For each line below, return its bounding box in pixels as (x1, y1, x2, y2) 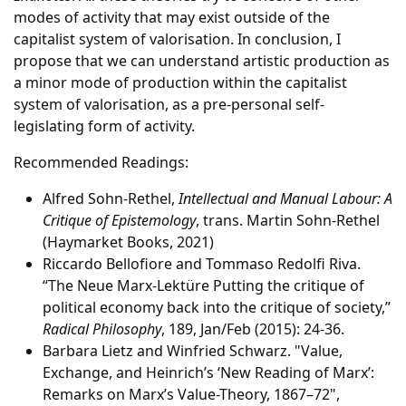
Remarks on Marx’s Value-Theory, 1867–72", (43, 384, 340, 404)
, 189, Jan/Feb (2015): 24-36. (161, 319, 344, 339)
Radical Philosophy (43, 319, 161, 339)
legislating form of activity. (14, 116, 195, 136)
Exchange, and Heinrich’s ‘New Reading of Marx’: (43, 362, 374, 382)
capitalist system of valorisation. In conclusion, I (14, 29, 341, 49)
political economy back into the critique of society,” (43, 297, 391, 317)
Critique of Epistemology (43, 210, 196, 230)
